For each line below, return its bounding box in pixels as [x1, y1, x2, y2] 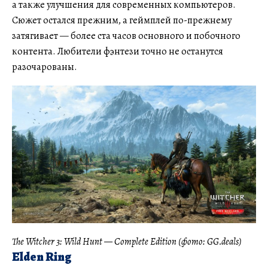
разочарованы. [12, 60, 77, 74]
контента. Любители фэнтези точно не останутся [12, 45, 223, 59]
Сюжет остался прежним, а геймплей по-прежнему [12, 14, 232, 28]
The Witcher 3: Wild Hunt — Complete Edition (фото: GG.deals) [12, 234, 242, 248]
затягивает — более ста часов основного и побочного [12, 29, 240, 43]
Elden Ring [12, 248, 72, 265]
